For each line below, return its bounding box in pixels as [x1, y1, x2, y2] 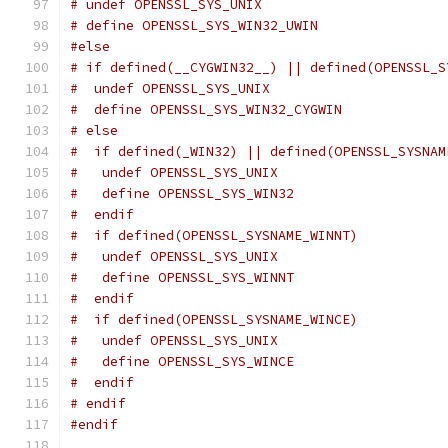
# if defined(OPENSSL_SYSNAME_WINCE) [70, 311, 358, 328]
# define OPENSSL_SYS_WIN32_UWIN [70, 17, 318, 34]
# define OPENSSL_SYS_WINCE [70, 353, 294, 370]
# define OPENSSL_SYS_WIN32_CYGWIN [70, 101, 342, 118]
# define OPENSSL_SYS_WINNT [70, 269, 294, 286]
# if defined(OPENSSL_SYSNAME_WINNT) [70, 227, 358, 244]
